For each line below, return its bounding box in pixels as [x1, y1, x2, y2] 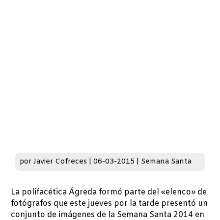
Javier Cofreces [33, 157, 87, 166]
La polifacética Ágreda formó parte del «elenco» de [11, 187, 207, 197]
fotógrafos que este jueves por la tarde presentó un [11, 198, 208, 209]
